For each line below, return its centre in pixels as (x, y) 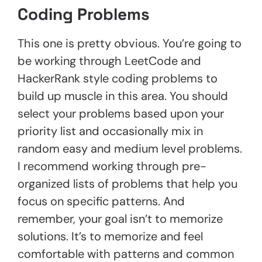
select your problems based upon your (121, 113)
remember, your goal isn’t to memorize (120, 218)
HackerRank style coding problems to (118, 78)
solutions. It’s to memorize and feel (110, 236)
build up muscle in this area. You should (123, 96)
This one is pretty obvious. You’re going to (130, 43)
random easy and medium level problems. (130, 148)
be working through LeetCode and (109, 61)
